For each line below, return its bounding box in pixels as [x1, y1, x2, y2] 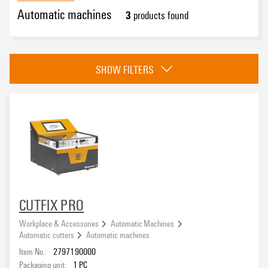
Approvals [17, 49, 52, 62]
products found [130, 7, 188, 22]
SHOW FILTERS [96, 62, 154, 77]
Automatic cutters [19, 228, 74, 240]
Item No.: [19, 245, 47, 257]
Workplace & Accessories [19, 217, 99, 229]
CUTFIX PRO [19, 194, 84, 215]
